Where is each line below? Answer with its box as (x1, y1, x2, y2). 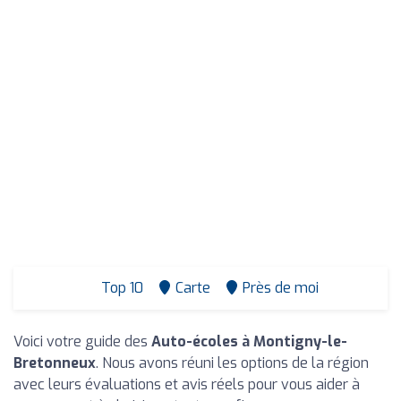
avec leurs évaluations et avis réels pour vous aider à (13, 375, 360, 394)
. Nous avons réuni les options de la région (96, 354, 369, 372)
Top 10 (97, 278, 143, 297)
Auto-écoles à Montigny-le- (151, 332, 347, 351)
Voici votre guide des (13, 332, 151, 351)
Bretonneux (13, 354, 96, 372)
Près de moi (242, 278, 319, 297)
